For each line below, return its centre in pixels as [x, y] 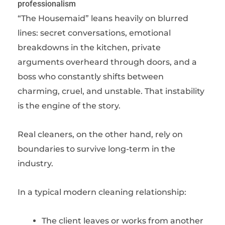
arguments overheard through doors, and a [107, 62]
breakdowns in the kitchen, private [89, 47]
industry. [35, 163]
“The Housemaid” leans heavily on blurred [103, 18]
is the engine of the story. [69, 106]
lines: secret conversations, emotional [94, 33]
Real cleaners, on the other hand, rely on [100, 134]
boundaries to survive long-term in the [96, 149]
